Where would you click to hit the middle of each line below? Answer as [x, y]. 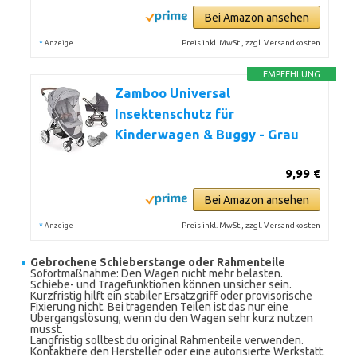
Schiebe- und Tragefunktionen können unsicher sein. [161, 284]
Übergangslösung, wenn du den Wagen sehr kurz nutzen [172, 318]
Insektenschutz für [175, 114]
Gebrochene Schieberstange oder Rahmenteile [158, 262]
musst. [47, 329]
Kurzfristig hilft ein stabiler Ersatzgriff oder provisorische [171, 296]
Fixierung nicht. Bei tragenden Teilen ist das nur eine [159, 307]
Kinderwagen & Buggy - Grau [207, 135]
